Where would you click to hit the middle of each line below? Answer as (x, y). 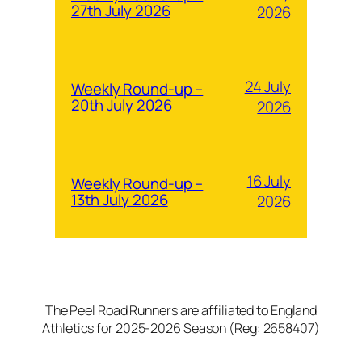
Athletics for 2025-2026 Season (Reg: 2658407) (181, 328)
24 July (267, 86)
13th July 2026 (120, 199)
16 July (269, 181)
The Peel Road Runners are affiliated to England (181, 310)
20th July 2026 (122, 105)
